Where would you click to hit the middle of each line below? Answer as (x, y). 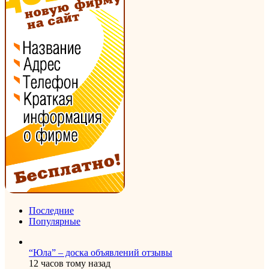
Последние (51, 210)
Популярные (55, 221)
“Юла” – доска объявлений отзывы (101, 252)
